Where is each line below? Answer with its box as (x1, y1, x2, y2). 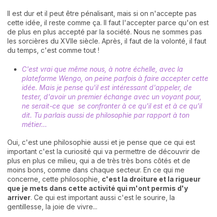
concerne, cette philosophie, (7, 175, 102, 184)
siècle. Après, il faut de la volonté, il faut (77, 36, 206, 45)
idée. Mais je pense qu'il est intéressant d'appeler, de (22, 83, 192, 92)
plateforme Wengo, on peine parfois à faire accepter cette (22, 74, 208, 82)
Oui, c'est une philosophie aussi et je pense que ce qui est (7, 138, 195, 147)
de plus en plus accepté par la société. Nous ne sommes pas (7, 27, 202, 36)
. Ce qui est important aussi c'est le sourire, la (31, 193, 175, 202)
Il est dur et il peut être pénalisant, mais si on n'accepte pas (7, 9, 197, 17)
